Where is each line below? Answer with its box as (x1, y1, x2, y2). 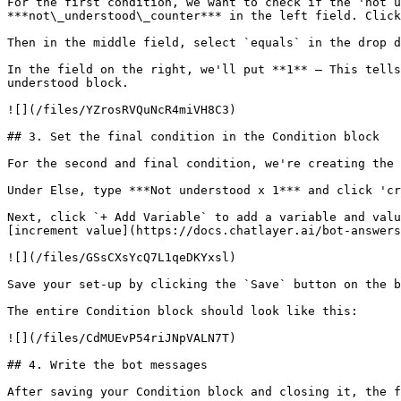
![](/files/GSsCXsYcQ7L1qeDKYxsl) (7, 251, 236, 264)
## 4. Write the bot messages (7, 358, 208, 371)
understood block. (7, 76, 129, 90)
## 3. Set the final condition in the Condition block (7, 130, 380, 143)
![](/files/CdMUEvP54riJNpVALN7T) (7, 331, 236, 345)
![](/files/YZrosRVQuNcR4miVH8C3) (7, 103, 236, 116)
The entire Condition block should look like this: (7, 304, 358, 318)
